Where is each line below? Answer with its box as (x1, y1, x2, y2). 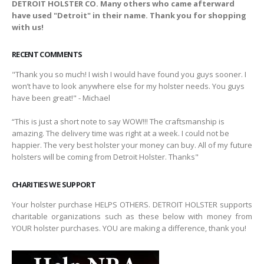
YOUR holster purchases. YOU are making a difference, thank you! (12, 223, 246, 234)
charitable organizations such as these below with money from (12, 211, 252, 222)
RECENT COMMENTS (12, 49, 82, 60)
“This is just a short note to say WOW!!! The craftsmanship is (12, 116, 225, 127)
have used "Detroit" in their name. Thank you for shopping (12, 9, 246, 21)
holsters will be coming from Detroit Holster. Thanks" (12, 151, 199, 163)
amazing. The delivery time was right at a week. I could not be (12, 128, 229, 139)
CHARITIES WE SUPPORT (12, 179, 95, 190)
